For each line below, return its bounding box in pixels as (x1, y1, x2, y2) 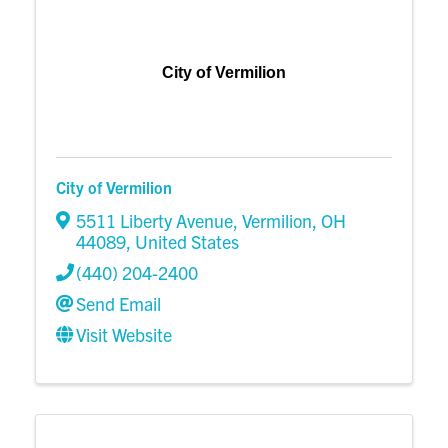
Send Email (76, 291, 161, 315)
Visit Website (76, 322, 172, 346)
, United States (126, 229, 239, 253)
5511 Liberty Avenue (76, 208, 233, 232)
